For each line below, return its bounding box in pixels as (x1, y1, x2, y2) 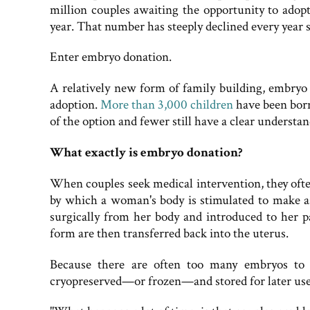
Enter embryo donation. (50, 48, 172, 66)
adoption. (50, 96, 100, 114)
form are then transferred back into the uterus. (50, 224, 289, 242)
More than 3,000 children (100, 96, 233, 114)
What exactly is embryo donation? (50, 144, 243, 162)
